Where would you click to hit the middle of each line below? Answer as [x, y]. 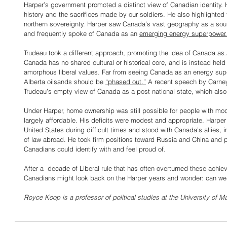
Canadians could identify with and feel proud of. [95, 149]
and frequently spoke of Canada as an [82, 33]
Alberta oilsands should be [65, 82]
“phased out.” [126, 82]
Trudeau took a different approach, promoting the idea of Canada [121, 53]
